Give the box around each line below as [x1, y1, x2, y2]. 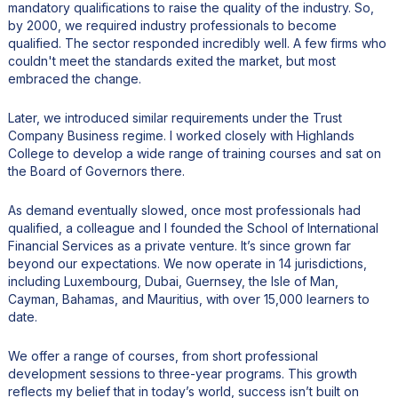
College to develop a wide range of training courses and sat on [7, 145, 381, 161]
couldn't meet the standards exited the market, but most [7, 52, 336, 68]
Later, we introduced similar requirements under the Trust [7, 109, 342, 125]
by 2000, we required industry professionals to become [7, 17, 337, 33]
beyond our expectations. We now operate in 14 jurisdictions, [7, 255, 367, 271]
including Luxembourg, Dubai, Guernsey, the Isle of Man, [7, 273, 338, 289]
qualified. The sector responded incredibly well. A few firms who [7, 35, 386, 51]
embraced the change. [7, 70, 141, 86]
